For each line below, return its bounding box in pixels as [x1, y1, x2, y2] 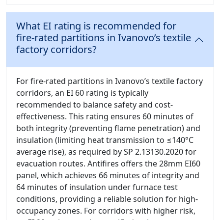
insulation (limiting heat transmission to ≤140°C [16, 135, 193, 146]
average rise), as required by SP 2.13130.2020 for [16, 146, 196, 158]
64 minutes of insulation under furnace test [16, 182, 178, 193]
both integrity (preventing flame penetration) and [16, 123, 200, 134]
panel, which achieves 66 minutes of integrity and [16, 170, 199, 181]
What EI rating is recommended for [16, 19, 176, 33]
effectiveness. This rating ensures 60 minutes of [16, 111, 193, 122]
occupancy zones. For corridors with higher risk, [16, 205, 195, 217]
